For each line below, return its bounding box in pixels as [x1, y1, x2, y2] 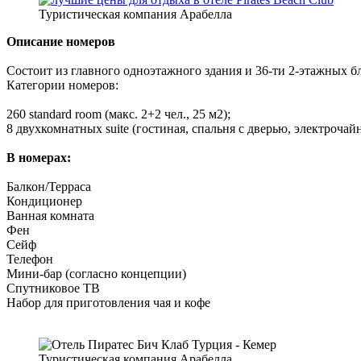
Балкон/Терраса [6, 179, 91, 193]
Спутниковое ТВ [6, 280, 100, 295]
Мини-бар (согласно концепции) [6, 266, 186, 280]
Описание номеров [6, 34, 115, 48]
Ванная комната [6, 208, 94, 222]
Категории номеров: [6, 77, 118, 92]
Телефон [6, 251, 53, 266]
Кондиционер [6, 193, 82, 208]
